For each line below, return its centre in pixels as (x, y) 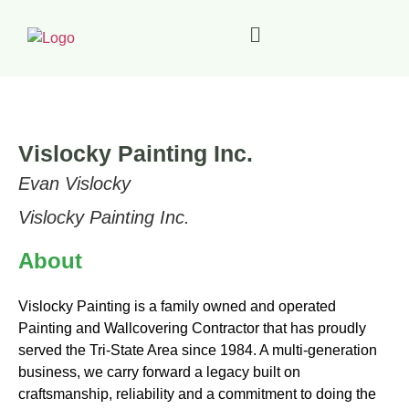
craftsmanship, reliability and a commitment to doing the (197, 394)
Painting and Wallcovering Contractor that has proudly (192, 329)
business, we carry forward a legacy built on (159, 372)
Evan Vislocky (74, 184)
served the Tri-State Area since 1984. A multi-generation (198, 351)
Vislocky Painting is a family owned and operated (177, 307)
